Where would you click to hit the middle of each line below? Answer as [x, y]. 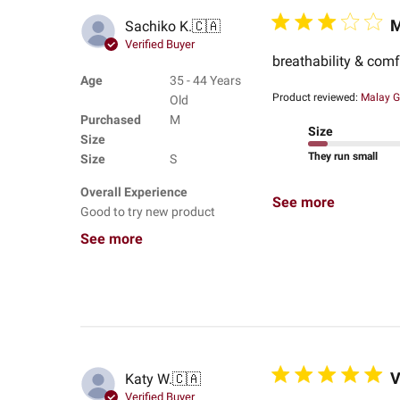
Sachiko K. [158, 27]
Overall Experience [133, 192]
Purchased [110, 119]
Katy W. [148, 379]
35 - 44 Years [205, 80]
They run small [342, 156]
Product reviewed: [316, 97]
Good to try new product [147, 211]
